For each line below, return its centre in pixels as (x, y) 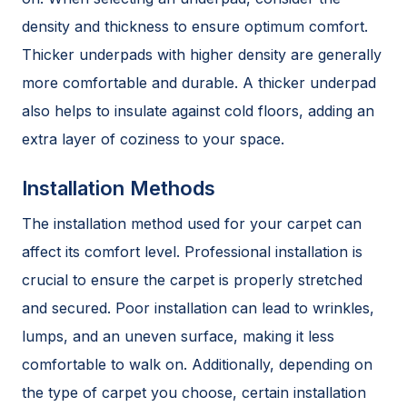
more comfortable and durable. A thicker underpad (199, 82)
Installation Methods (119, 188)
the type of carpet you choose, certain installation (194, 392)
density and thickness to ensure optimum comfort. (195, 26)
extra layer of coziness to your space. (153, 139)
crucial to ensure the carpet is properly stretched (192, 279)
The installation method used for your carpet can (192, 223)
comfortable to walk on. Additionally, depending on (197, 364)
